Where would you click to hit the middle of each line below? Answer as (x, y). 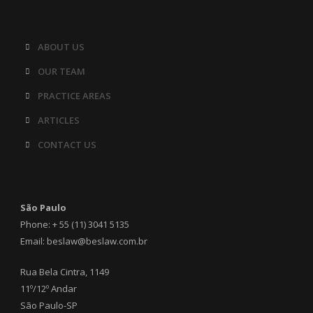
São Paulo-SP (49, 305)
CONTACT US (67, 144)
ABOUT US (61, 46)
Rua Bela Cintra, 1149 (65, 271)
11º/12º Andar (49, 288)
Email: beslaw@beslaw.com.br (84, 241)
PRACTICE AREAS (74, 95)
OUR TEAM (61, 71)
